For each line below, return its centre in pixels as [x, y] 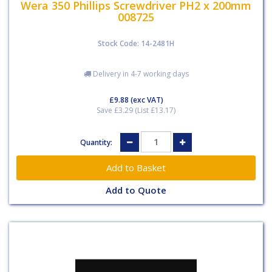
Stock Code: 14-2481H [136, 43]
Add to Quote [136, 190]
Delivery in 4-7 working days [140, 73]
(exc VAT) [146, 100]
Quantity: [97, 142]
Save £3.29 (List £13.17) [136, 110]
